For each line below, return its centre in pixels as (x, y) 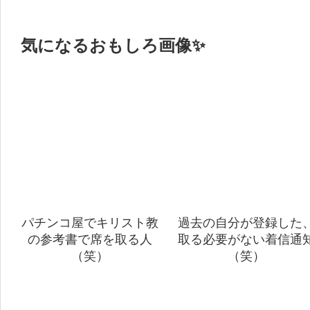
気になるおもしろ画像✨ (113, 46)
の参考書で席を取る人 (90, 239)
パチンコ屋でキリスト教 (90, 222)
